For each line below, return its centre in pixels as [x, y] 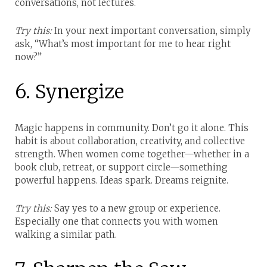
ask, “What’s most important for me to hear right [123, 44]
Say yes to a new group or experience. [136, 208]
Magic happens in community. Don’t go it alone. [120, 128]
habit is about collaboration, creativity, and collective [130, 141]
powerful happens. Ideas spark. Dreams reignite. [122, 180]
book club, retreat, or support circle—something [121, 167]
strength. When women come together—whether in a [132, 154]
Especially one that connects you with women [117, 221]
